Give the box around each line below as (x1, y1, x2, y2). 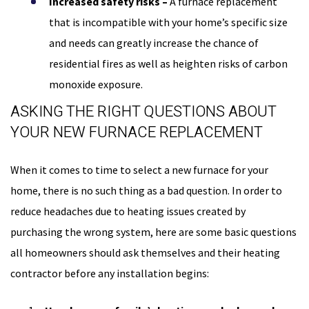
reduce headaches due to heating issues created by (10, 204, 246, 219)
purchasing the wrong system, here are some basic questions (10, 225, 297, 239)
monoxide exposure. (49, 77, 143, 92)
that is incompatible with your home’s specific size (49, 15, 288, 30)
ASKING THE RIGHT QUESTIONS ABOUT (10, 101, 276, 123)
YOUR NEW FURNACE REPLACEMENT (10, 121, 266, 144)
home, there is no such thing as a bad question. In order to (10, 183, 282, 198)
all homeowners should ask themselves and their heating (10, 246, 280, 260)
